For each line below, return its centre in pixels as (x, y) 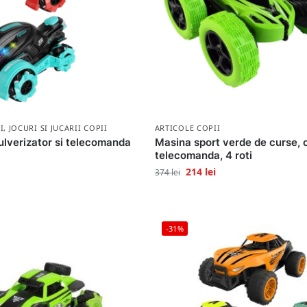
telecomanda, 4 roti (203, 155)
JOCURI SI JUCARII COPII (58, 128)
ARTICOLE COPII (187, 128)
